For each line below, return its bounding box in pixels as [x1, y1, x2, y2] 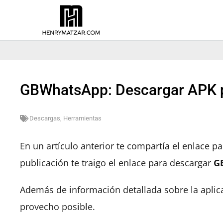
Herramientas [63, 114, 102, 122]
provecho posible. [20, 201, 95, 213]
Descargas [29, 114, 60, 122]
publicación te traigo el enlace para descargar [20, 157, 214, 169]
